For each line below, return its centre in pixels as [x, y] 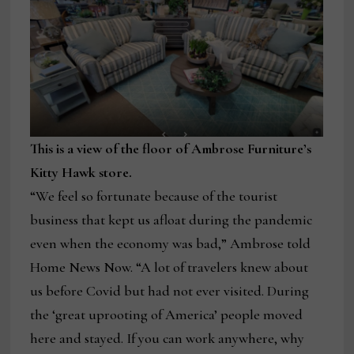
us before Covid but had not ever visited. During [170, 291]
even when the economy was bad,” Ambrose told [171, 244]
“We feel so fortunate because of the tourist [154, 196]
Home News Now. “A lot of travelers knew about [169, 267]
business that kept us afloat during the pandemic [171, 220]
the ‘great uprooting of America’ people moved [167, 315]
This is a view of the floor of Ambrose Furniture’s [171, 149]
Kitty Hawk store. [81, 173]
